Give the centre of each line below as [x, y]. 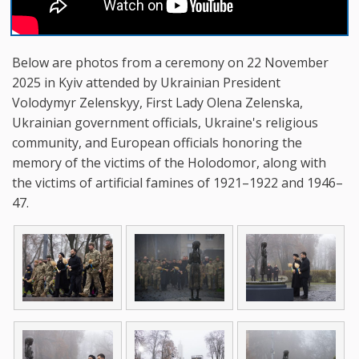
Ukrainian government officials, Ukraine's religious [165, 123]
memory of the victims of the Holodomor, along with [169, 163]
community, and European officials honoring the [157, 143]
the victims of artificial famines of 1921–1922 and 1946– [177, 183]
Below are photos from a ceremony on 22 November [170, 63]
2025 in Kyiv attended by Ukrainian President [146, 83]
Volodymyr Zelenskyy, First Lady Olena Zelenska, [157, 103]
